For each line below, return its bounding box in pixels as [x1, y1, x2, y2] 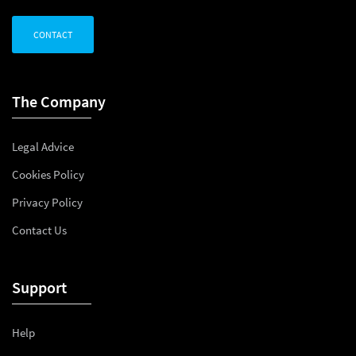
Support [12, 277, 67, 297]
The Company [12, 91, 106, 111]
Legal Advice [12, 139, 74, 154]
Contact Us [12, 222, 67, 238]
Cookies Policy [12, 167, 84, 182]
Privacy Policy [12, 195, 83, 210]
